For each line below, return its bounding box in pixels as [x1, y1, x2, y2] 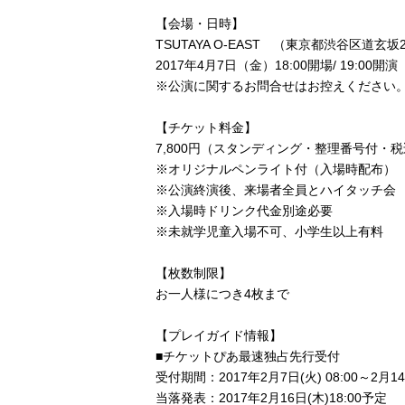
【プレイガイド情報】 [155, 328, 282, 343]
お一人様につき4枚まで [155, 287, 289, 301]
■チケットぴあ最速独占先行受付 [155, 349, 340, 363]
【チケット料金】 [155, 120, 257, 135]
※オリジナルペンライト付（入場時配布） [155, 162, 396, 176]
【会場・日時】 [155, 16, 244, 31]
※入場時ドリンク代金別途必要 [155, 203, 333, 218]
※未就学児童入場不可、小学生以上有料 [155, 224, 383, 239]
